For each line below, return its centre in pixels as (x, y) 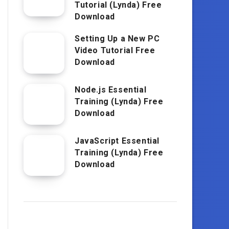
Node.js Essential (111, 89)
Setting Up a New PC (117, 38)
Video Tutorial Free (115, 50)
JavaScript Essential (117, 141)
